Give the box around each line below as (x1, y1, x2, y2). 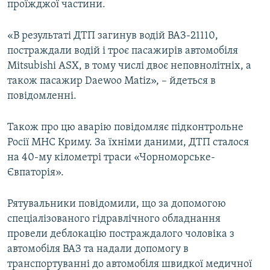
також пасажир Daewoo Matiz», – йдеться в (7, 75, 216, 87)
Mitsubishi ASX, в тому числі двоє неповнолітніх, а (7, 60, 251, 72)
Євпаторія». (7, 167, 64, 179)
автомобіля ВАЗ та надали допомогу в (7, 243, 189, 256)
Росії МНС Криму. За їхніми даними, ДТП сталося (7, 137, 249, 149)
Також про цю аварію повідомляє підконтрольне (7, 122, 243, 134)
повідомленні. (7, 90, 77, 102)
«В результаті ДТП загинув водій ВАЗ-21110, (7, 30, 218, 42)
